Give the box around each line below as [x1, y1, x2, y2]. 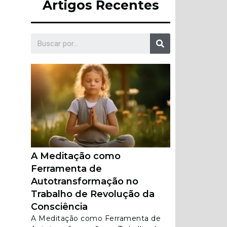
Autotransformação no [31, 176, 138, 187]
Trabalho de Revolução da [31, 188, 155, 200]
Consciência [31, 201, 88, 212]
